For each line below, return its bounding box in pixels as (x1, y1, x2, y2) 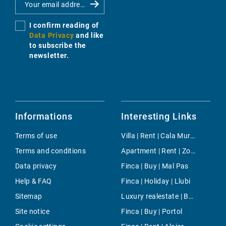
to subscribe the (29, 41, 87, 50)
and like (76, 31, 104, 40)
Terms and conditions (15, 147, 86, 155)
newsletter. (29, 51, 69, 60)
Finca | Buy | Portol (121, 207, 183, 216)
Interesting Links (121, 111, 197, 122)
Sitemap (15, 192, 42, 201)
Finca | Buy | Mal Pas (121, 162, 189, 171)
